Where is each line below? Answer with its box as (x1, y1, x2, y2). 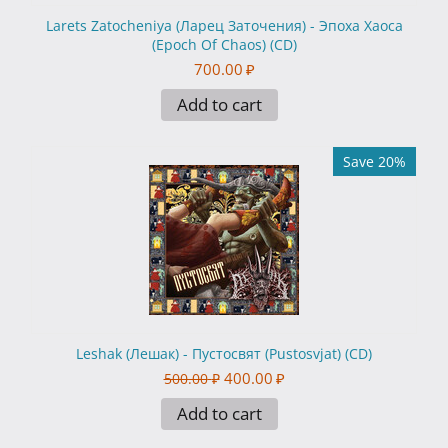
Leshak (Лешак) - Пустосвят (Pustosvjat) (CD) (76, 344, 372, 364)
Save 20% (343, 152, 406, 172)
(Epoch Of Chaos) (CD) (151, 35, 297, 55)
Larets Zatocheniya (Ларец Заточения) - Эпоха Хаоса (45, 16, 403, 36)
